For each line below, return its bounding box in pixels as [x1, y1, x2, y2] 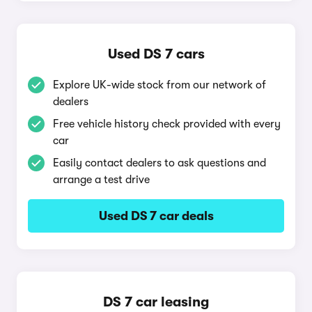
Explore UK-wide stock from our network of [53, 79, 266, 91]
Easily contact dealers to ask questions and [53, 157, 266, 169]
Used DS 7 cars [107, 46, 205, 62]
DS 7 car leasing [103, 294, 209, 310]
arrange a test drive [53, 173, 150, 186]
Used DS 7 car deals [98, 209, 214, 223]
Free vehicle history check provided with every [53, 118, 281, 130]
